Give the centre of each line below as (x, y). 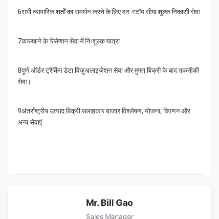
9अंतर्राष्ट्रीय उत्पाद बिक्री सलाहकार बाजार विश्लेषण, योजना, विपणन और (104, 111)
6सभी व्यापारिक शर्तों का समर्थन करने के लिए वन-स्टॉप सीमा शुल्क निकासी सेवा (109, 12)
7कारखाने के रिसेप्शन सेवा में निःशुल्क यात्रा (69, 41)
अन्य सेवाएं (30, 122)
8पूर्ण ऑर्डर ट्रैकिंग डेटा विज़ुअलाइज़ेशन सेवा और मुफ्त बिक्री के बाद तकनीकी (108, 71)
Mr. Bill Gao (109, 203)
